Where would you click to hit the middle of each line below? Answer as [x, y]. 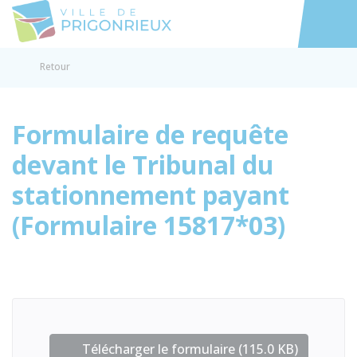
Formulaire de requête [150, 134]
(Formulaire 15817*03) [149, 225]
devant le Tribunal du [143, 165]
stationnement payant [151, 195]
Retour [55, 67]
